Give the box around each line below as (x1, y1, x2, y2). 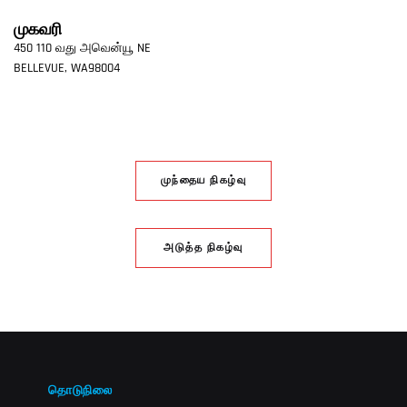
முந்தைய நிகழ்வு (160, 175, 247, 186)
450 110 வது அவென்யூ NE (14, 42, 151, 55)
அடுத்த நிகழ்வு (164, 243, 243, 253)
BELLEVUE (14, 62, 65, 75)
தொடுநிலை (48, 384, 113, 398)
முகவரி (14, 22, 62, 39)
